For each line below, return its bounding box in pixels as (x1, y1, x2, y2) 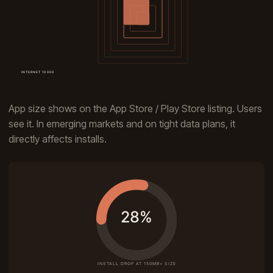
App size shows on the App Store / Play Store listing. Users (9, 102, 262, 115)
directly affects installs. (9, 132, 107, 145)
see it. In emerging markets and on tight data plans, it (9, 117, 235, 130)
